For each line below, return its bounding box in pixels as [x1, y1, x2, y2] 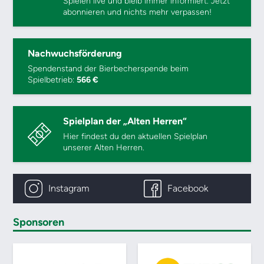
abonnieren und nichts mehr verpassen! [63, 7, 212, 17]
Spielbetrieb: [28, 75, 77, 85]
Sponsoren [13, 216, 65, 229]
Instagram [48, 183, 90, 194]
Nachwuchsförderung [28, 48, 123, 59]
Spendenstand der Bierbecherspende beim [28, 64, 189, 74]
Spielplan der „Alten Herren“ [63, 115, 187, 127]
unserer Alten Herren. [63, 143, 145, 153]
